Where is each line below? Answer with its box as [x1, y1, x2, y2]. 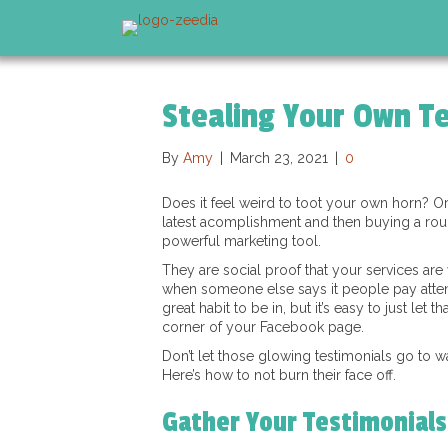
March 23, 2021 [230, 150, 328, 166]
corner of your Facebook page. [162, 319, 364, 335]
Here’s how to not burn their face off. [162, 367, 396, 383]
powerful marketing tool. [162, 233, 321, 249]
